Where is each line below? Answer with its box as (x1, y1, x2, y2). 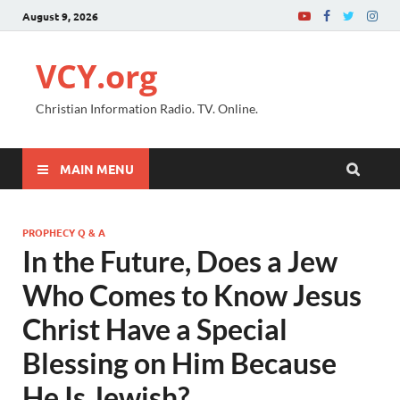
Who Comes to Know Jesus (22, 278, 362, 312)
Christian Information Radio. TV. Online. (36, 101, 258, 116)
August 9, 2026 (22, 8, 98, 23)
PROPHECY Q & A (22, 225, 105, 239)
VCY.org (36, 54, 157, 98)
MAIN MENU (60, 160, 134, 177)
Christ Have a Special (22, 312, 287, 346)
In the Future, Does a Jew (22, 244, 337, 279)
